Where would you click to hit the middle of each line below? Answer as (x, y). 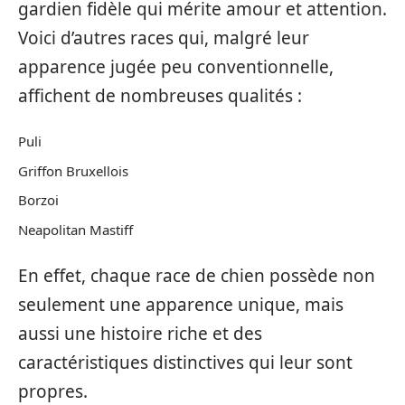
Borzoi (38, 200)
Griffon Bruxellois (73, 170)
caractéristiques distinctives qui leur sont (185, 363)
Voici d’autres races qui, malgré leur (164, 38)
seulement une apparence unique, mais (181, 305)
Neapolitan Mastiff (75, 229)
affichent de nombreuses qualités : (160, 95)
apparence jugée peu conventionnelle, (176, 66)
